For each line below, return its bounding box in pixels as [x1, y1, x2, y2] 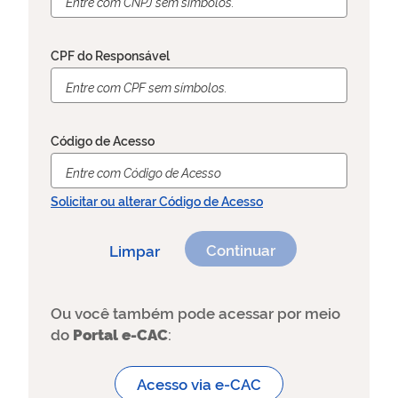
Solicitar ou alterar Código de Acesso [51, 192, 263, 209]
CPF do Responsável [51, 46, 170, 63]
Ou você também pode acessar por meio [51, 302, 340, 322]
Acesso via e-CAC [137, 373, 261, 394]
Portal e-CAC [73, 323, 168, 344]
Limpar [108, 240, 160, 260]
